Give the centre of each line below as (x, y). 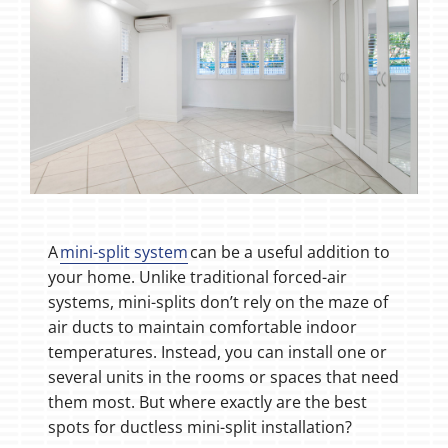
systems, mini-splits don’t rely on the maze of (217, 301)
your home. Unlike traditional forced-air (197, 276)
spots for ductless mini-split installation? (199, 426)
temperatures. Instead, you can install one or (217, 351)
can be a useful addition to (288, 251)
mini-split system (123, 251)
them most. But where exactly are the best (207, 401)
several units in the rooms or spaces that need (223, 376)
